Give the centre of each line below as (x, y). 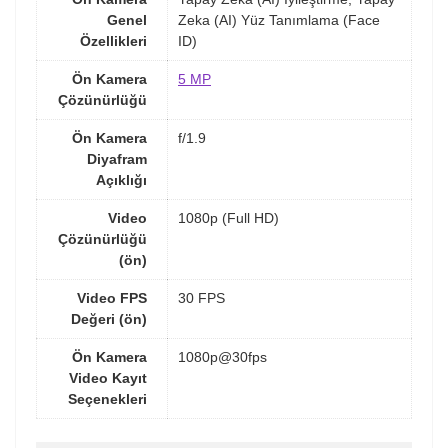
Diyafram (117, 158)
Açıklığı (121, 179)
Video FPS (112, 297)
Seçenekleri (107, 398)
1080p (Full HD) (228, 217)
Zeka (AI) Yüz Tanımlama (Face (279, 19)
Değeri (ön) (109, 318)
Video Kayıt (108, 377)
